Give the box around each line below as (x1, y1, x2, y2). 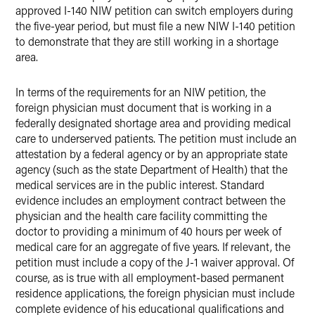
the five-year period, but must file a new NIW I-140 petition (15, 18, 295, 33)
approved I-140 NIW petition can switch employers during (15, 3, 293, 18)
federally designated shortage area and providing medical (15, 115, 291, 130)
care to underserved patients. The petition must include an (15, 131, 297, 146)
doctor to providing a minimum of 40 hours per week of (15, 224, 281, 238)
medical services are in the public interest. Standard (15, 177, 264, 192)
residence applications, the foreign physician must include (15, 285, 295, 300)
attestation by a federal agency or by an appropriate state (15, 146, 288, 161)
